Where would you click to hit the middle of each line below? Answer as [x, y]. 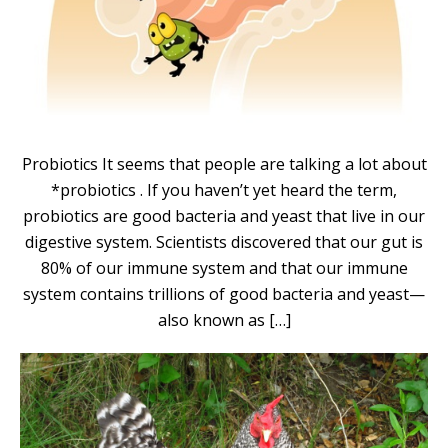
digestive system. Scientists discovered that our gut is [224, 241]
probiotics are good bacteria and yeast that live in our [224, 215]
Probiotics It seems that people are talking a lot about [224, 163]
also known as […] [224, 319]
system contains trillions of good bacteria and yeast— [224, 293]
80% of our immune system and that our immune [224, 267]
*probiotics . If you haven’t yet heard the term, [224, 189]
